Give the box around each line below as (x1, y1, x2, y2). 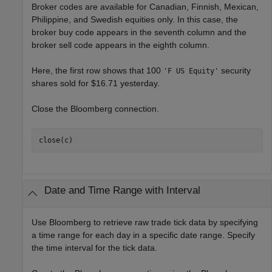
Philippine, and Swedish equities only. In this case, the (32, 15, 238, 25)
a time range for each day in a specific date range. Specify (32, 230, 255, 240)
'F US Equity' (163, 67, 219, 76)
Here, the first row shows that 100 (32, 66, 163, 76)
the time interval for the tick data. (32, 243, 157, 253)
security (219, 66, 251, 76)
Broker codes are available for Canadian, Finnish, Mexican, (32, 2, 259, 12)
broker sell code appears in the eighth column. (32, 40, 209, 50)
